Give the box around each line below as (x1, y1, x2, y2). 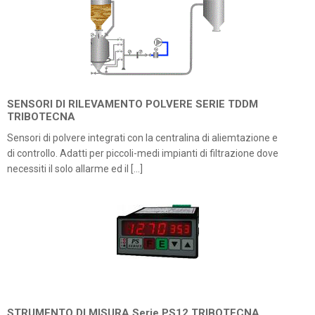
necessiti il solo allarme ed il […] (7, 163, 143, 174)
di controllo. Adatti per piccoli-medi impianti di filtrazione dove (7, 148, 278, 159)
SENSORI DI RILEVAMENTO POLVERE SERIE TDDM (7, 98, 258, 110)
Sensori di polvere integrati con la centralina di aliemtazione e (7, 132, 278, 143)
